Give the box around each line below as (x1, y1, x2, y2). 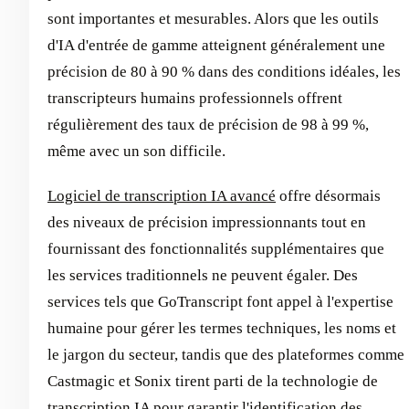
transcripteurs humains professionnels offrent (47, 89, 342, 107)
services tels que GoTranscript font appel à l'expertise (47, 293, 393, 310)
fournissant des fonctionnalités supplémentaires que (47, 240, 384, 257)
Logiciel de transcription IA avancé (47, 187, 276, 204)
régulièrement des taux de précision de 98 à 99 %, (47, 116, 369, 133)
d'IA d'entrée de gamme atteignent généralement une (47, 37, 385, 54)
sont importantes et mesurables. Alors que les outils (47, 10, 379, 27)
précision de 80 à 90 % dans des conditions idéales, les (47, 63, 401, 80)
